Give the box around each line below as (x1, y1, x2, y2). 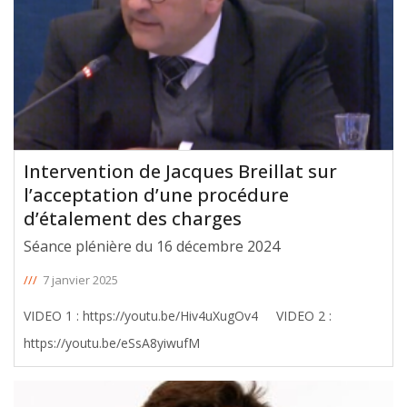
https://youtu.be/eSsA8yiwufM (24, 333, 200, 352)
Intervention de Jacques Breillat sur (24, 158, 337, 184)
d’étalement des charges (24, 205, 242, 231)
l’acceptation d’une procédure (24, 182, 289, 207)
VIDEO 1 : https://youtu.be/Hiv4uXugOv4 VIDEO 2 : (24, 306, 83, 324)
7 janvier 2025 (43, 271, 118, 288)
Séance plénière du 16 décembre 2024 (24, 235, 280, 256)
